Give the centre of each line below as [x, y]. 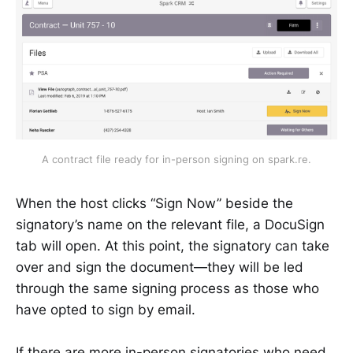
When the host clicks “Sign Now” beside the [154, 203]
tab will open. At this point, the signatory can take [173, 245]
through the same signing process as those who [167, 288]
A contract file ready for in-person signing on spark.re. [176, 159]
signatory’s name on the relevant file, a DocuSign [170, 224]
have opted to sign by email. [106, 309]
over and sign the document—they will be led [160, 267]
